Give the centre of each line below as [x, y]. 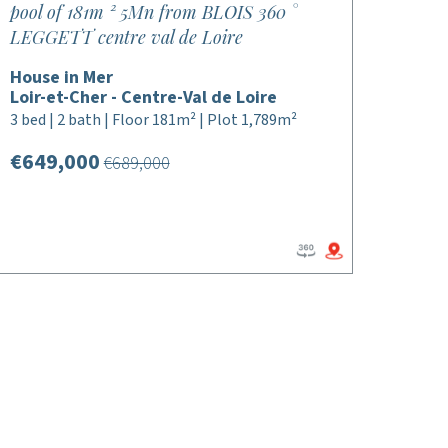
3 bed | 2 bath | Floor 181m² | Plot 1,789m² [153, 120]
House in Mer [61, 77]
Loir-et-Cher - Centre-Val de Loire [143, 97]
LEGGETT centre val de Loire [126, 37]
